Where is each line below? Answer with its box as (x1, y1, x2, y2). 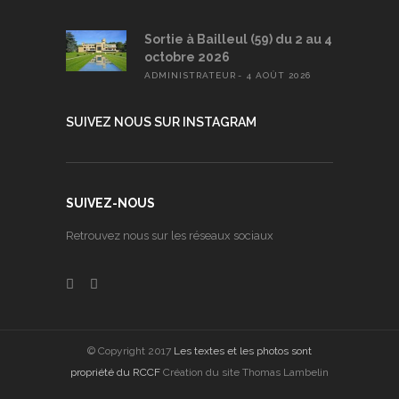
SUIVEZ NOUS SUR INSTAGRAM (66, 115, 256, 130)
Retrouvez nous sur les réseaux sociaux (66, 229, 273, 243)
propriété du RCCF (70, 365, 160, 379)
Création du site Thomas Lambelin (160, 365, 329, 379)
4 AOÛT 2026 (247, 70, 311, 81)
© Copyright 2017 (87, 344, 174, 357)
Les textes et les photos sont (174, 344, 312, 357)
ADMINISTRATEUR (144, 70, 236, 81)
